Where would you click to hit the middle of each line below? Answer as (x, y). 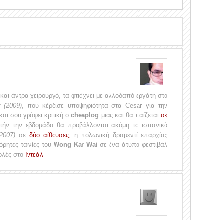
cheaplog (85, 115)
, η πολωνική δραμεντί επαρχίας (118, 135)
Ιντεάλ (34, 154)
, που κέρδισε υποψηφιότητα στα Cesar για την (95, 105)
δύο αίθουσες (49, 135)
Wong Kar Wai (75, 145)
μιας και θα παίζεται (130, 115)
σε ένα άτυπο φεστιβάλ (133, 145)
